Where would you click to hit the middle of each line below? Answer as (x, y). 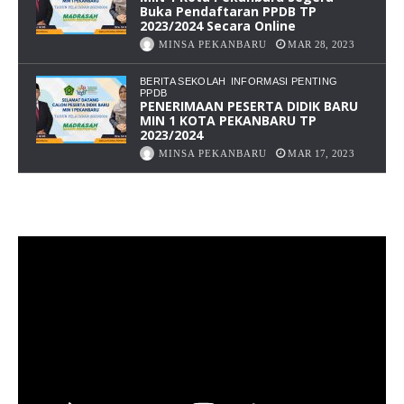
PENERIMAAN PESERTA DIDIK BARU (249, 106)
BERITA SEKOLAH (183, 81)
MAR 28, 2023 (321, 44)
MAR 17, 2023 (321, 153)
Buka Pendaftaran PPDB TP (228, 11)
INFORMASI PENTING (284, 81)
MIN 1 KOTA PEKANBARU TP (228, 120)
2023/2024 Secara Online (218, 25)
